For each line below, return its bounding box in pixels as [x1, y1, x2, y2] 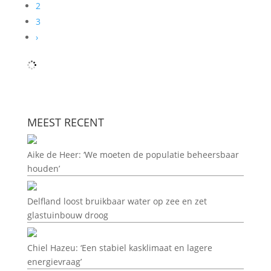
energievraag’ [27, 256, 82, 267]
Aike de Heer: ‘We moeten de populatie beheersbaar [27, 149, 239, 160]
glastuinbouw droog [27, 209, 108, 221]
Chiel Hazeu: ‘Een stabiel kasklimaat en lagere [27, 242, 212, 253]
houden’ [27, 163, 60, 174]
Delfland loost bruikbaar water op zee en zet [27, 195, 207, 207]
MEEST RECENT [27, 115, 104, 129]
